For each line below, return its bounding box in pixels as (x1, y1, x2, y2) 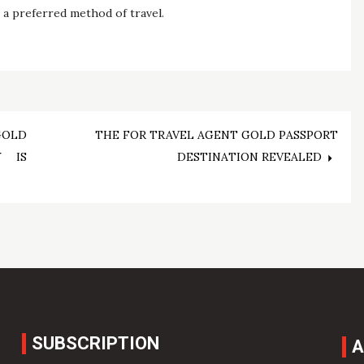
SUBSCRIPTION (32, 333, 160, 354)
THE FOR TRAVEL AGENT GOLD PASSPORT (95, 128, 339, 143)
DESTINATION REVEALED (177, 149, 323, 165)
